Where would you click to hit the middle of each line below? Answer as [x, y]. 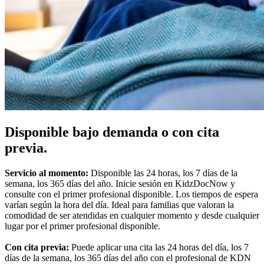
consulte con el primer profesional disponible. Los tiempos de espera [131, 194]
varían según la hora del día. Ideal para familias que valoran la [119, 205]
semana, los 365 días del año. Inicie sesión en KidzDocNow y [120, 184]
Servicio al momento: [47, 173]
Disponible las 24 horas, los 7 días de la [163, 173]
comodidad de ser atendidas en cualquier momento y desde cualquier [132, 216]
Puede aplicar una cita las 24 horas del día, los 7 [160, 247]
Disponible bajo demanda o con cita [112, 132]
